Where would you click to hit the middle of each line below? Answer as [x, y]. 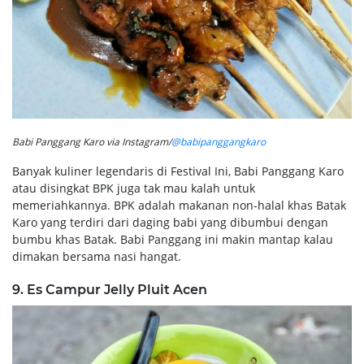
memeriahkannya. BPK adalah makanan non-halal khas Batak [179, 206]
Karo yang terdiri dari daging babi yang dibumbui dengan [170, 223]
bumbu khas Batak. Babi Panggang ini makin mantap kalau [173, 240]
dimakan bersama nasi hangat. [97, 257]
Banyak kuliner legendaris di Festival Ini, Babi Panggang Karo [178, 171]
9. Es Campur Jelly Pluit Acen [110, 290]
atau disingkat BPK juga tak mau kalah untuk [134, 188]
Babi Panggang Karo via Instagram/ [92, 142]
